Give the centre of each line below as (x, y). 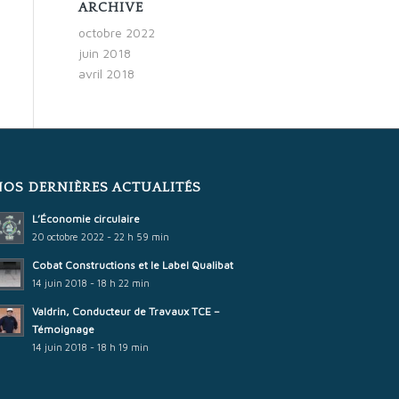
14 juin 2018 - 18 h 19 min (91, 347)
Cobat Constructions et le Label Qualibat (133, 265)
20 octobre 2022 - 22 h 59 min (101, 237)
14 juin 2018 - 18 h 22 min (91, 283)
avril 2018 (106, 73)
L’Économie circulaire (86, 219)
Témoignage (64, 330)
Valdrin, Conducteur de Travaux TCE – (126, 312)
